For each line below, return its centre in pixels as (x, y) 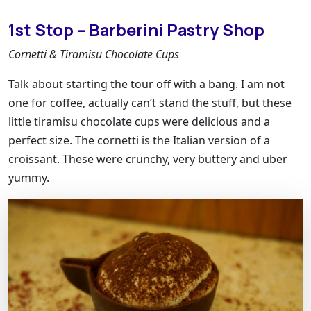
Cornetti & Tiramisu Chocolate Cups (94, 54)
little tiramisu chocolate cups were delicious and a (139, 121)
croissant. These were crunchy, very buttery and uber (148, 159)
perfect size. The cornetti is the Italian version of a (139, 140)
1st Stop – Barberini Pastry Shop (136, 30)
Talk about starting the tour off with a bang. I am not (146, 84)
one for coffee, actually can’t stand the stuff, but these (150, 102)
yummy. (29, 177)
